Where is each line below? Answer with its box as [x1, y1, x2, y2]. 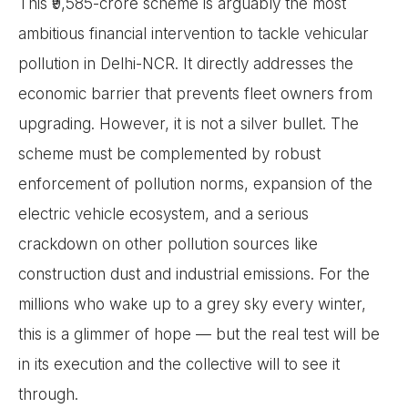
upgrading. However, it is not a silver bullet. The [18, 114, 359, 133]
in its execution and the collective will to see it [18, 354, 340, 373]
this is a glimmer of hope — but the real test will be [18, 324, 380, 343]
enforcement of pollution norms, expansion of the [18, 174, 372, 193]
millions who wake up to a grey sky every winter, [18, 294, 366, 313]
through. [18, 384, 78, 403]
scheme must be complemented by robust [18, 144, 321, 163]
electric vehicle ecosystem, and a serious [18, 204, 309, 223]
